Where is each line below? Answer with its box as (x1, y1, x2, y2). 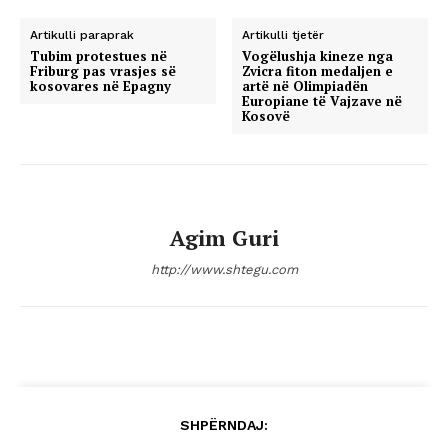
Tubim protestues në (30, 47, 167, 66)
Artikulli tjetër (242, 28, 325, 43)
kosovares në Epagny (30, 77, 171, 96)
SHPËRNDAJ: (180, 417, 268, 434)
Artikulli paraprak (30, 28, 134, 43)
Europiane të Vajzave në (242, 92, 403, 111)
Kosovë (242, 107, 291, 126)
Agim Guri (169, 223, 279, 253)
